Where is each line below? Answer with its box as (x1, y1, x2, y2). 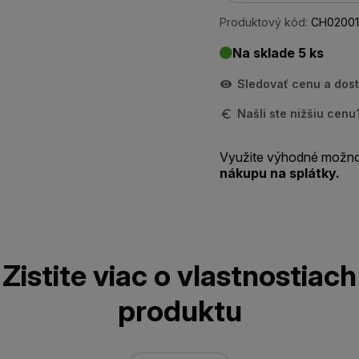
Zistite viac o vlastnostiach (2, 258, 357, 293)
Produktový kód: (220, 15, 308, 29)
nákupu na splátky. (220, 165, 340, 181)
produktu (117, 293, 242, 329)
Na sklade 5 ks (232, 45, 324, 61)
